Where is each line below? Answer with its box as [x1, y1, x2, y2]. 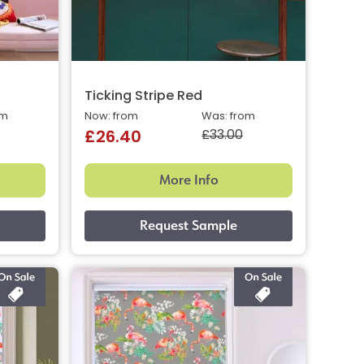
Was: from [201, 110, 255, 122]
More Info [158, 170, 219, 189]
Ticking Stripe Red [84, 89, 202, 103]
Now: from [84, 110, 138, 122]
